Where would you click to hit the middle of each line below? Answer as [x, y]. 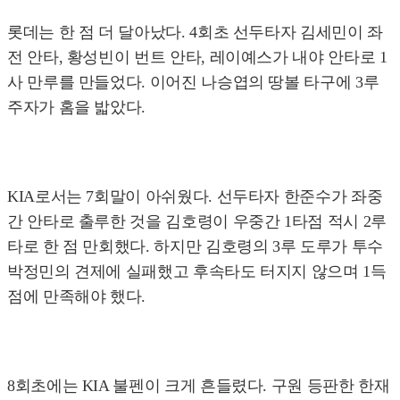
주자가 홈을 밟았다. [77, 108]
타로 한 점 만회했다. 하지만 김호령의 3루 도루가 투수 [195, 247]
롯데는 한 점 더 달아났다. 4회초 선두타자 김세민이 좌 [195, 33]
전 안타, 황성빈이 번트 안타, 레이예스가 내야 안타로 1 [197, 58]
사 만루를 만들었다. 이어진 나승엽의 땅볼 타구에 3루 [193, 83]
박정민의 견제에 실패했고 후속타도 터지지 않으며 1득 [197, 272]
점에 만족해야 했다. [77, 297]
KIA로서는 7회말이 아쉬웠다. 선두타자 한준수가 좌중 [195, 197]
